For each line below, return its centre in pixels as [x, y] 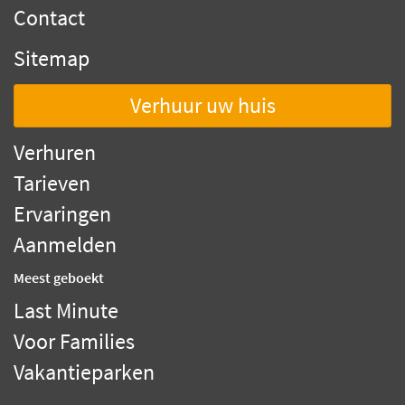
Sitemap [52, 58]
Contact [49, 17]
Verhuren [55, 152]
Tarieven [52, 183]
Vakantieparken [84, 372]
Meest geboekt [59, 277]
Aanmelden [65, 244]
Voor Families [74, 341]
